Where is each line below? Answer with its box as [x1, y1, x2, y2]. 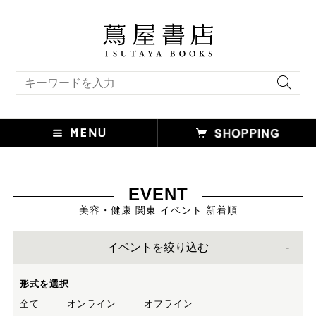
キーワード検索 [15, 71, 70, 80]
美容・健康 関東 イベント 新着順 [78, 204, 238, 216]
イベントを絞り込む [107, 241, 209, 253]
